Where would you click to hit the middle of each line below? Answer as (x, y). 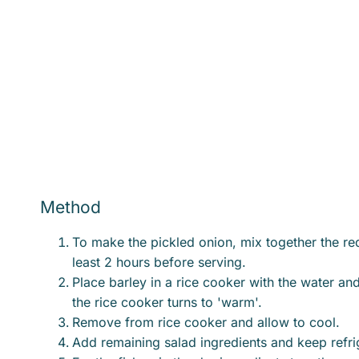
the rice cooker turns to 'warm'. (167, 302)
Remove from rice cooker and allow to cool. (206, 322)
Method (71, 207)
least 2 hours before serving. (161, 262)
